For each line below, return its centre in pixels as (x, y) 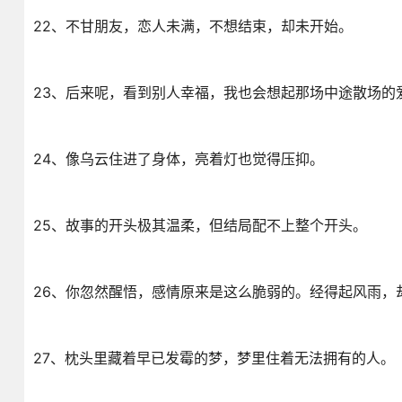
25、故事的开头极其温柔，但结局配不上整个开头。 (200, 225)
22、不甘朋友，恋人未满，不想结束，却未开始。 (192, 26)
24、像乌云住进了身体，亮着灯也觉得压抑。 (178, 159)
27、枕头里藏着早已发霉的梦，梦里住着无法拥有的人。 (214, 358)
